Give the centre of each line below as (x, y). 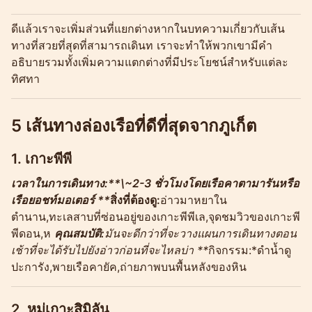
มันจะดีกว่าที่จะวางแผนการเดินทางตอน (201, 233)
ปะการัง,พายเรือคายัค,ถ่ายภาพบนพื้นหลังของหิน (129, 266)
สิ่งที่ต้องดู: (135, 200)
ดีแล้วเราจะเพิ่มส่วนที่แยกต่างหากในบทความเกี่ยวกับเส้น (148, 28)
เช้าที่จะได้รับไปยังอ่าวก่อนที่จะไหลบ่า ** (110, 250)
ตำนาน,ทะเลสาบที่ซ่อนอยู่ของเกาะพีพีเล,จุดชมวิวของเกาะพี (156, 216)
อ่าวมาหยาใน (194, 200)
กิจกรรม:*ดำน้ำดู (250, 250)
